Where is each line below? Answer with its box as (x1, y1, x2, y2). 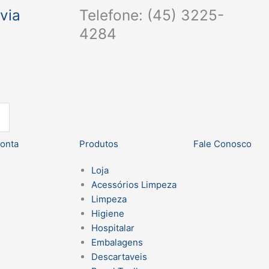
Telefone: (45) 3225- (79, 6, 224, 24)
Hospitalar (91, 222, 134, 234)
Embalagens (91, 237, 143, 249)
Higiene (91, 208, 124, 220)
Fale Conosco (193, 138, 252, 150)
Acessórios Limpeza (91, 179, 177, 191)
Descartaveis (91, 251, 147, 263)
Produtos (79, 138, 118, 150)
